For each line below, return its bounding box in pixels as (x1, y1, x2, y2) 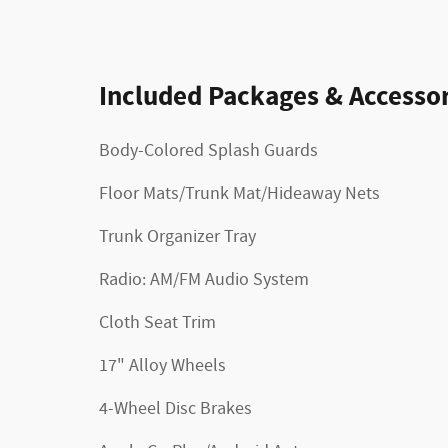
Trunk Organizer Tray (99, 224, 256, 249)
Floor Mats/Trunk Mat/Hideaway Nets (99, 181, 380, 206)
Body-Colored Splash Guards (99, 138, 318, 163)
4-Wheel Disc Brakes (99, 396, 252, 421)
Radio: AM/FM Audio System (99, 267, 309, 292)
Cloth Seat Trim (99, 310, 216, 335)
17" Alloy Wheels (99, 353, 226, 378)
